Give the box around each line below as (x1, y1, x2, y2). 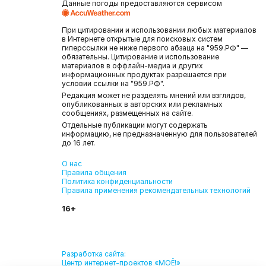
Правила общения (62, 167, 126, 177)
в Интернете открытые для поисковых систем (62, 34, 223, 43)
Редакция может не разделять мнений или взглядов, (62, 90, 246, 100)
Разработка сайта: (62, 249, 126, 258)
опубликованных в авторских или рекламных (62, 99, 223, 109)
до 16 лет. (62, 138, 95, 147)
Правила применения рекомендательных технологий (62, 185, 251, 195)
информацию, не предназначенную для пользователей (62, 129, 257, 138)
